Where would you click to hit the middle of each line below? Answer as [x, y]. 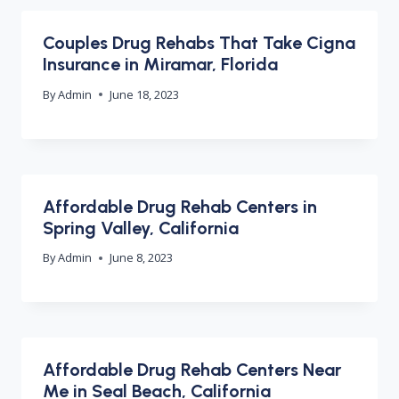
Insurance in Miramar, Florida [160, 64]
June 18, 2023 [145, 94]
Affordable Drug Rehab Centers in [180, 206]
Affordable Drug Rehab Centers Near [192, 370]
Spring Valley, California [141, 228]
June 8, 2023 [142, 258]
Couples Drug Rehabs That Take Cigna [199, 42]
